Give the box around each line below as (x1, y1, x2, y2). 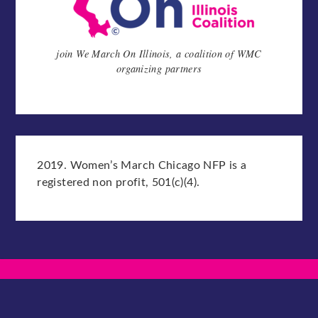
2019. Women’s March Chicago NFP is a (37, 160, 247, 172)
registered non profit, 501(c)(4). (37, 177, 200, 189)
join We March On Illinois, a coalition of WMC (56, 47, 262, 61)
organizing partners (116, 62, 202, 76)
